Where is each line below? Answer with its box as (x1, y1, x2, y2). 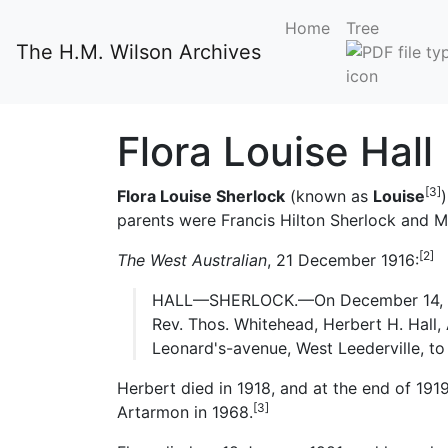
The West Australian (117, 250, 267, 270)
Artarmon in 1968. (117, 402, 253, 422)
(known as (285, 186, 373, 206)
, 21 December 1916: (267, 250, 419, 270)
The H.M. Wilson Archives (16, 40, 261, 64)
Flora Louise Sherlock (117, 186, 285, 206)
